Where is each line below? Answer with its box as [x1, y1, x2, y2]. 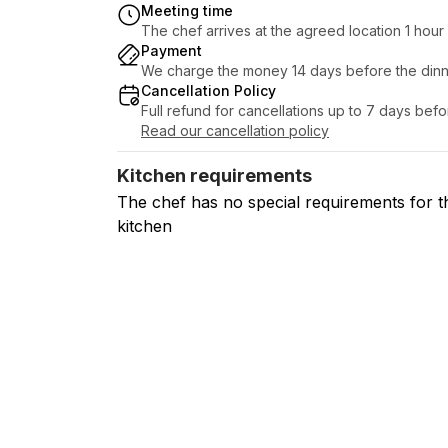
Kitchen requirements [117, 164, 312, 186]
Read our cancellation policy [141, 121, 329, 139]
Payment [141, 41, 202, 59]
